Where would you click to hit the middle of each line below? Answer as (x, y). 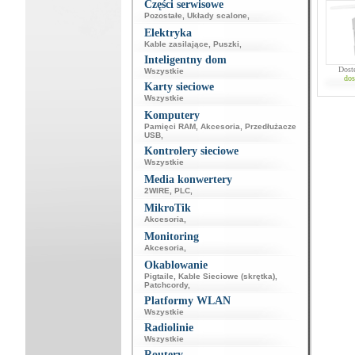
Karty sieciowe (179, 87)
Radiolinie (168, 328)
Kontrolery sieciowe (191, 151)
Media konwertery (188, 179)
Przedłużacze (270, 126)
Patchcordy (166, 285)
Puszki (226, 44)
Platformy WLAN (187, 301)
